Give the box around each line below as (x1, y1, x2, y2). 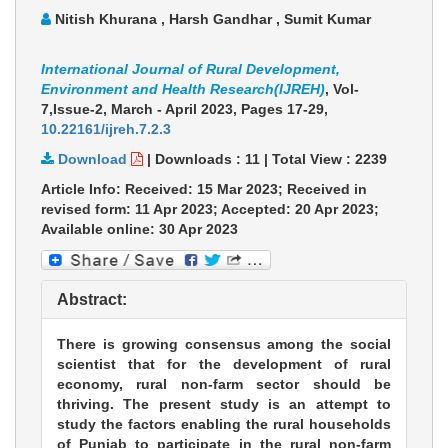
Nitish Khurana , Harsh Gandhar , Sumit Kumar (51, 11, 371, 28)
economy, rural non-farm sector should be (57, 376, 391, 393)
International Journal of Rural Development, (41, 61, 340, 78)
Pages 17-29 (241, 101, 324, 118)
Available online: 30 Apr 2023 (41, 221, 238, 238)
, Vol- (325, 81, 359, 98)
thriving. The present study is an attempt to (57, 396, 391, 413)
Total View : (272, 151, 355, 168)
